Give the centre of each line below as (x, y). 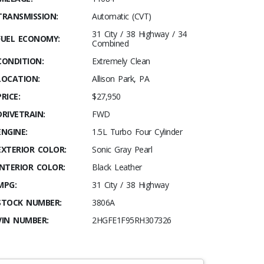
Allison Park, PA (121, 79)
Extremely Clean (121, 61)
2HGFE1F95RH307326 (132, 220)
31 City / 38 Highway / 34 (139, 34)
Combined (110, 43)
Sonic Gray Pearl (122, 149)
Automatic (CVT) (122, 16)
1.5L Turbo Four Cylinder (137, 132)
